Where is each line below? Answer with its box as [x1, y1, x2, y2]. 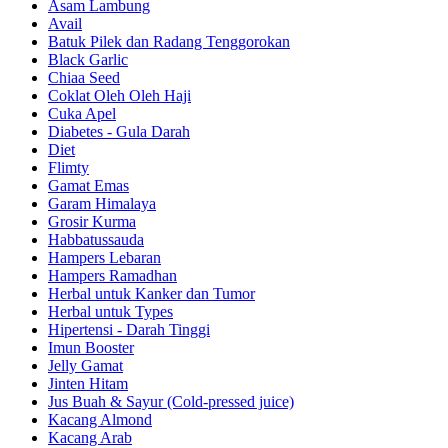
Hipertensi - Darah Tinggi [48, 320, 210, 338]
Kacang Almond [48, 410, 152, 428]
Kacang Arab [48, 428, 132, 446]
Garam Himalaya [48, 194, 156, 212]
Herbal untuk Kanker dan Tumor [48, 284, 255, 302]
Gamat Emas [48, 176, 129, 194]
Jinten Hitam [48, 374, 128, 392]
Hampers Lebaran [48, 248, 161, 266]
